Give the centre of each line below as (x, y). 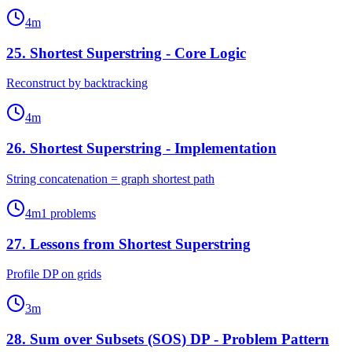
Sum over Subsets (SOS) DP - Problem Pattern (180, 339)
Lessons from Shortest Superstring (140, 244)
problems (71, 213)
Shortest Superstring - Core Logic (138, 53)
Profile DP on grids (54, 274)
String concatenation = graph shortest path (110, 178)
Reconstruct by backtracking (77, 83)
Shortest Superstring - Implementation (153, 148)
